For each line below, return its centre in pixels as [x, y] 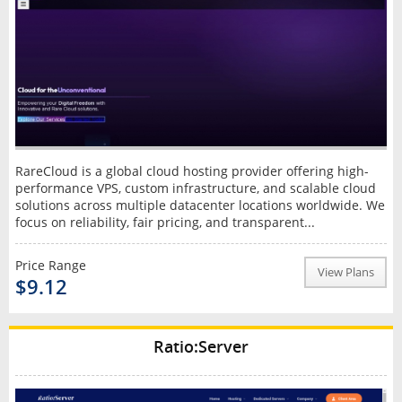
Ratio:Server [201, 346]
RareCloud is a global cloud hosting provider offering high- [192, 170]
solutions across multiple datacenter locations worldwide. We [200, 205]
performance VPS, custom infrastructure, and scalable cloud [195, 188]
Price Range [50, 265]
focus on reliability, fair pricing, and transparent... [165, 222]
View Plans [345, 272]
